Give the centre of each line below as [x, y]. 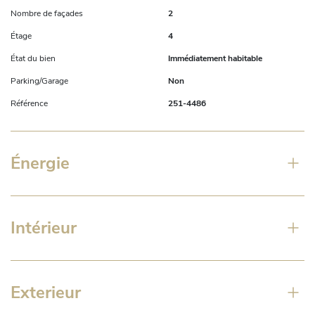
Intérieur [44, 227]
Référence [29, 103]
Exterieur [46, 292]
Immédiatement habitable [215, 58]
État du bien [33, 58]
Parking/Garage [39, 81]
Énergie [40, 163]
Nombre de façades [47, 13]
